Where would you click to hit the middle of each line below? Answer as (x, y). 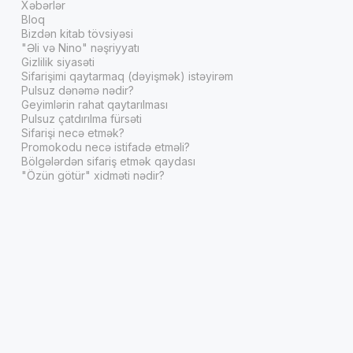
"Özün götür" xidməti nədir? (93, 175)
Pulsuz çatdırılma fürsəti (81, 118)
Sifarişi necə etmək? (72, 132)
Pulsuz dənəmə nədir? (77, 90)
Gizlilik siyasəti (58, 61)
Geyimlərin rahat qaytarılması (94, 104)
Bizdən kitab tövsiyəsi (77, 33)
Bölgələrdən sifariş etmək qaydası (108, 161)
